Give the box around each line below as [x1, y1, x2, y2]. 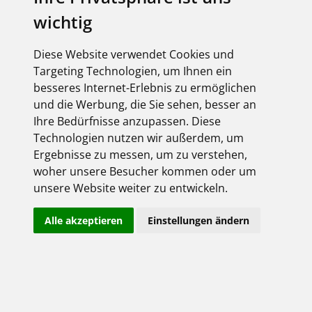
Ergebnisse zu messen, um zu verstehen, [33, 147, 247, 162]
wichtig [33, 10, 92, 33]
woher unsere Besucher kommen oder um [33, 164, 256, 179]
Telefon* [7, 287, 47, 300]
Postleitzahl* [7, 175, 66, 189]
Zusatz [7, 64, 38, 77]
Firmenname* [7, 8, 72, 22]
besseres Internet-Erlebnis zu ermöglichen [33, 80, 256, 95]
